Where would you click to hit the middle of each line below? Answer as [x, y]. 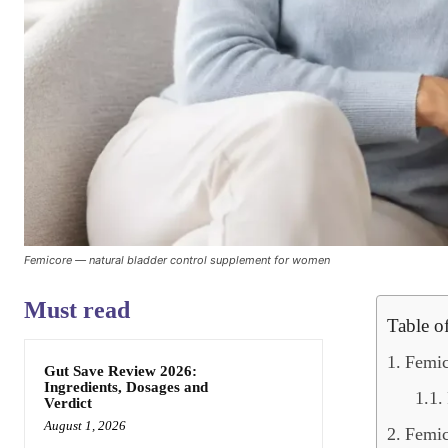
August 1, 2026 [85, 425]
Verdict [68, 403]
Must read [77, 310]
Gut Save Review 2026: [120, 371]
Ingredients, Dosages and [126, 387]
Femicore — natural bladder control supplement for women [177, 260]
